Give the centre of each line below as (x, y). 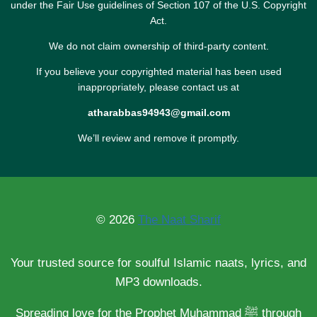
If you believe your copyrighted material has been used (158, 71)
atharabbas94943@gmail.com (158, 112)
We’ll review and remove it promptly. (158, 138)
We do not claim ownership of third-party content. (158, 46)
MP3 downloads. (158, 282)
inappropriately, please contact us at (158, 87)
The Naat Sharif (179, 219)
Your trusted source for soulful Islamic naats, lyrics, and (158, 263)
